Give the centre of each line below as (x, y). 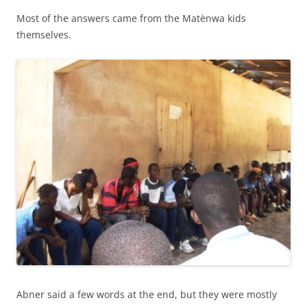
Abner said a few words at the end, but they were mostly (147, 294)
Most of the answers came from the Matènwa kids (131, 18)
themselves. (44, 35)
